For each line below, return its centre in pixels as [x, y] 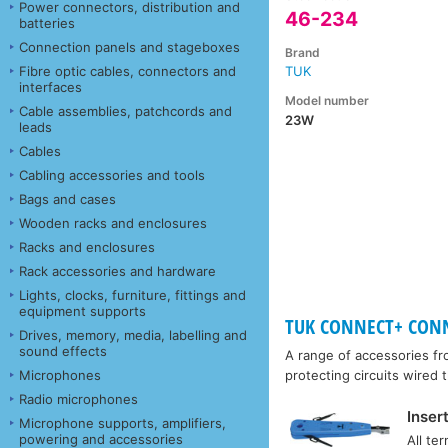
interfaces [50, 86]
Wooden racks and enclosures [113, 222]
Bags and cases [67, 198]
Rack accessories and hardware [117, 270]
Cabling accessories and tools [112, 174]
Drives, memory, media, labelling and [133, 334]
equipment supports [82, 310]
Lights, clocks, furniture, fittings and [132, 294]
